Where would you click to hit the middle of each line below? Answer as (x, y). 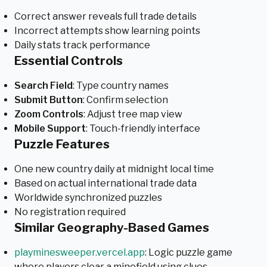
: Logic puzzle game (189, 252)
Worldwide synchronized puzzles (88, 198)
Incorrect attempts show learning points (107, 31)
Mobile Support (50, 128)
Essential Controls (69, 61)
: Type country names (121, 86)
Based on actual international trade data (105, 183)
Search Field (44, 86)
